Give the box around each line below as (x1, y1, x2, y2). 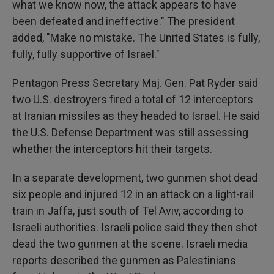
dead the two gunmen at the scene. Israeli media (12, 237, 248, 250)
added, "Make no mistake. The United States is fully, (12, 31, 260, 44)
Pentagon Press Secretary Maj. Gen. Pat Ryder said (12, 76, 258, 89)
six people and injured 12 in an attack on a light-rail (12, 188, 254, 201)
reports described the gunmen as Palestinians (12, 254, 236, 267)
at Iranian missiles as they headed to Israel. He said (12, 109, 260, 122)
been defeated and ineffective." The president (12, 15, 235, 28)
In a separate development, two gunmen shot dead (12, 171, 257, 184)
